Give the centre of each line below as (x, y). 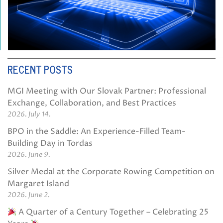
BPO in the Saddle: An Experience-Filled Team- (97, 131)
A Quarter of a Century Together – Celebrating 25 (113, 212)
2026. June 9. (29, 154)
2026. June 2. (29, 195)
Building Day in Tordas (50, 143)
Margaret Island (38, 183)
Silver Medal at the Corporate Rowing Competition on (111, 171)
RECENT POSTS (40, 69)
